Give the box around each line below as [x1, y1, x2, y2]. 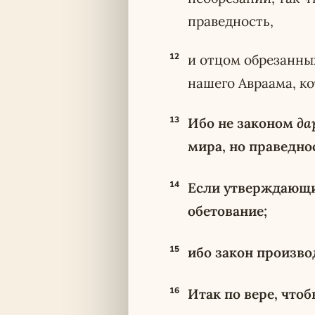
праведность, [188, 13, 274, 30]
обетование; [188, 202, 267, 219]
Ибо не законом [188, 115, 297, 131]
